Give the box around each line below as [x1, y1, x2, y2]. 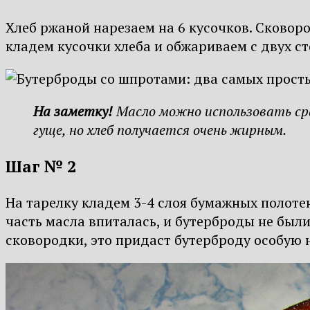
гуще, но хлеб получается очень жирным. [33, 120, 286, 140]
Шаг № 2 [6, 155, 76, 177]
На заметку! [33, 102, 113, 121]
